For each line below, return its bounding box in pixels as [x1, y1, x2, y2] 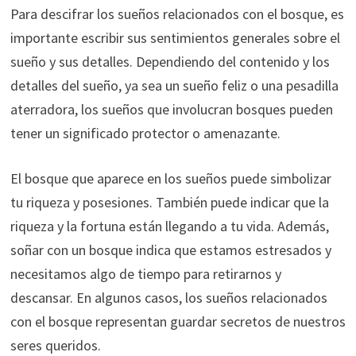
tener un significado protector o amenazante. [10, 124, 281, 143]
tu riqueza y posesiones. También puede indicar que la [10, 193, 329, 212]
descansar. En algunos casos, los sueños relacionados [10, 288, 327, 308]
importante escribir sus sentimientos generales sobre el [10, 29, 340, 48]
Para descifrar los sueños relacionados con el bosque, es [10, 5, 344, 24]
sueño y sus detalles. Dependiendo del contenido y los [10, 52, 330, 72]
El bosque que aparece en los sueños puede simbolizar [10, 169, 331, 188]
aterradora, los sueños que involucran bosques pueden [10, 100, 333, 119]
